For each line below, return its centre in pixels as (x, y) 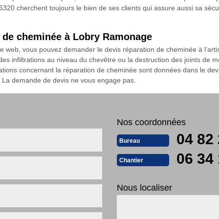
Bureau (130, 141)
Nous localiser (144, 188)
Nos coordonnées (151, 122)
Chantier (131, 160)
